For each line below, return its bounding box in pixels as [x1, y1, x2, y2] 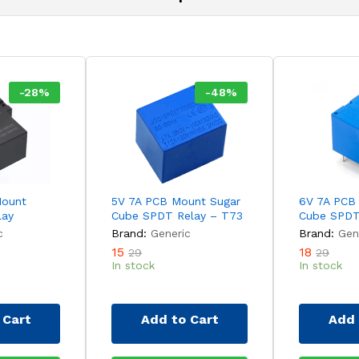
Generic [151, 226, 191, 240]
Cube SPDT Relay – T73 [111, 208, 243, 222]
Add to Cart [140, 311, 219, 327]
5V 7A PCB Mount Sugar [111, 194, 240, 208]
